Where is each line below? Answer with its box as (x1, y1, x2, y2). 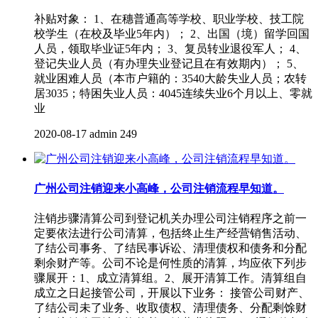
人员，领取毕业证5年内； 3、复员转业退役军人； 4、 (34, 42, 307, 55)
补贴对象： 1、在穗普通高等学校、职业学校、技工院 (34, 12, 304, 25)
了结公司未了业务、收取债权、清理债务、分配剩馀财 (34, 302, 307, 314)
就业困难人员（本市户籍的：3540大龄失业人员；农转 (34, 72, 307, 84)
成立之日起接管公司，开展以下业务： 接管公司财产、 (34, 287, 309, 300)
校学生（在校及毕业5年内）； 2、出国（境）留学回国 (34, 27, 309, 40)
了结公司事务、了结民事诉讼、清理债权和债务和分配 (34, 242, 307, 255)
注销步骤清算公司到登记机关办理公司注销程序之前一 (34, 212, 307, 225)
